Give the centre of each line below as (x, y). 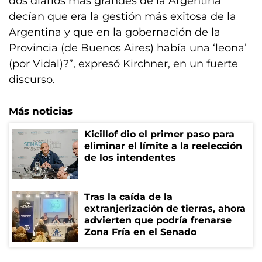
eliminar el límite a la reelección (163, 146)
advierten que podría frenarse (158, 220)
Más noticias (41, 111)
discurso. (32, 80)
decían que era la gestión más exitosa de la (123, 16)
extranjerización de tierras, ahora (165, 208)
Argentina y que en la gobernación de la (115, 32)
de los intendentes (130, 158)
